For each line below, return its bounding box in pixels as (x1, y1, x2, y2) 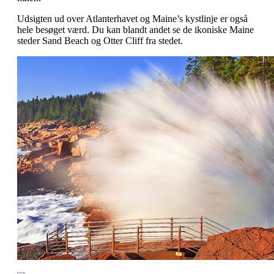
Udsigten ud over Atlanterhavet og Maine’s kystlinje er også (17, 13, 248, 24)
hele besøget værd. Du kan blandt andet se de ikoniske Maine (17, 24, 254, 35)
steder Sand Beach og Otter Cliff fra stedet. (17, 35, 183, 46)
